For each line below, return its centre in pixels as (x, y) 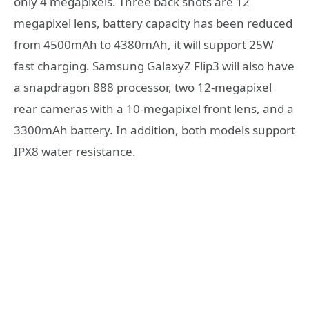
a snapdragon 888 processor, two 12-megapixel (143, 88)
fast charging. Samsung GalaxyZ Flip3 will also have (154, 66)
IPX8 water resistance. (75, 152)
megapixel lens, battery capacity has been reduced (153, 23)
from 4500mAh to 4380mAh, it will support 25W (144, 45)
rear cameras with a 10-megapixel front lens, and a (154, 109)
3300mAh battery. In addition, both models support (154, 130)
